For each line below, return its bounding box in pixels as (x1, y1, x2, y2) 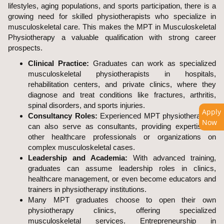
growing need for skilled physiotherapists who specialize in (8, 12, 216, 20)
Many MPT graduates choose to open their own (28, 195, 216, 204)
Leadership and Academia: (28, 153, 127, 162)
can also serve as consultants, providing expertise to (28, 122, 216, 130)
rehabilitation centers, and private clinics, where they (28, 80, 216, 88)
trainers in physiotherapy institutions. (28, 185, 146, 193)
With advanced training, (127, 153, 216, 162)
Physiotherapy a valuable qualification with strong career (8, 33, 216, 41)
